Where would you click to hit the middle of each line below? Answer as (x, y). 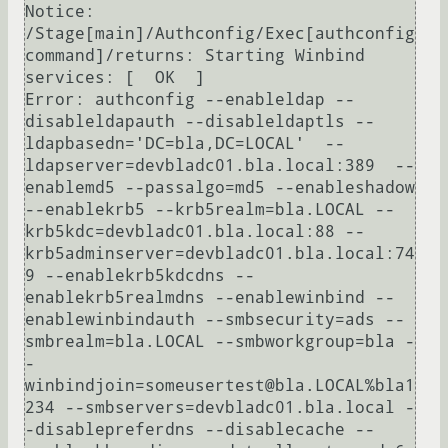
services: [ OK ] (115, 78)
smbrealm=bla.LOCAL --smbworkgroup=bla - (220, 342)
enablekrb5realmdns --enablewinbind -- (210, 298)
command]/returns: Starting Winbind (195, 56)
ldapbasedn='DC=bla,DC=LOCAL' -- (185, 144)
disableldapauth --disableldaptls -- (200, 122)
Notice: (60, 12)
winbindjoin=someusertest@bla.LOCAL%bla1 (220, 386)
